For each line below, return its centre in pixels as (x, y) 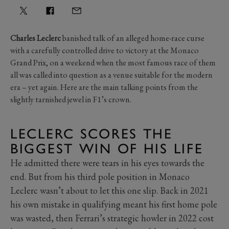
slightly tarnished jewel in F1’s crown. (71, 99)
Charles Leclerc (36, 38)
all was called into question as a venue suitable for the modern (111, 75)
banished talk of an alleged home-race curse (133, 38)
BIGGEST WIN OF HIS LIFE (107, 148)
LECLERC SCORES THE (91, 133)
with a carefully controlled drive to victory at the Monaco (105, 50)
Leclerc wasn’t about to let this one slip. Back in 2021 (109, 190)
